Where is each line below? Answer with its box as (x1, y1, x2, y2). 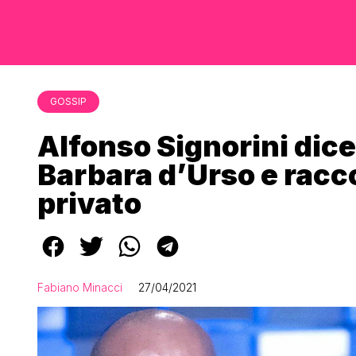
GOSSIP (50, 95, 87, 107)
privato (37, 186, 141, 221)
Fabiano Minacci (37, 281, 122, 294)
